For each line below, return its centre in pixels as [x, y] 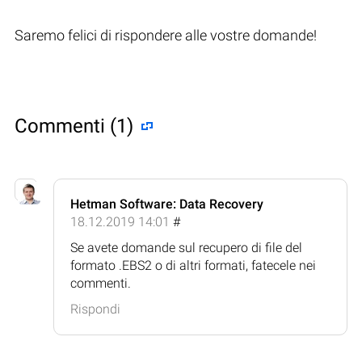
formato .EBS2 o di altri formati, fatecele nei [193, 265]
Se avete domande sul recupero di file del [186, 247]
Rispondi [95, 309]
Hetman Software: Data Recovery [167, 204]
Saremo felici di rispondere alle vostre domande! [166, 35]
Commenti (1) [74, 126]
